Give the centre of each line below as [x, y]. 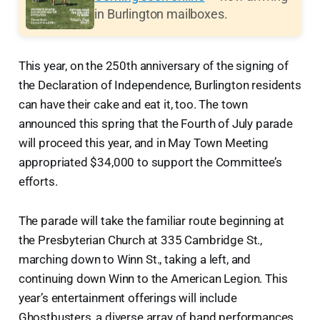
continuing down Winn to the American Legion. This [153, 278]
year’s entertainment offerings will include [127, 297]
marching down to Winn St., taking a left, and [135, 259]
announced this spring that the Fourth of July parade [155, 123]
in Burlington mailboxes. [161, 14]
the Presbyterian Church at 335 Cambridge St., [140, 240]
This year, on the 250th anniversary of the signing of [153, 65]
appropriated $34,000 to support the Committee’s [150, 162]
